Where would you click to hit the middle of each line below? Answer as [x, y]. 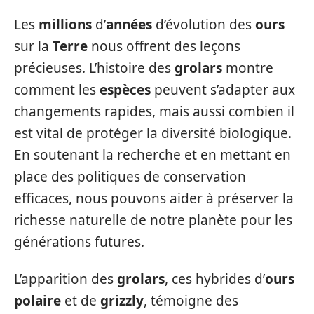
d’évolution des [204, 24]
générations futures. [79, 241]
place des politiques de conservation [130, 176]
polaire [37, 301]
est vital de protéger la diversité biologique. [153, 133]
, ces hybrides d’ [215, 279]
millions [65, 24]
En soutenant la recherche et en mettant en [152, 155]
